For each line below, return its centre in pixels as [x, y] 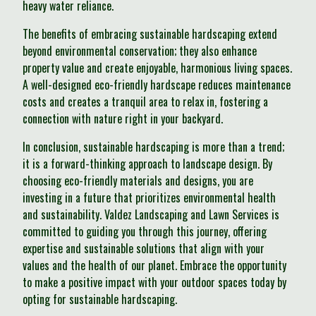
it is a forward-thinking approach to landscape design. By [147, 164]
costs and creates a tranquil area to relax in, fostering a [145, 102]
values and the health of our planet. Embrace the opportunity [154, 266]
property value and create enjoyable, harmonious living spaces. [157, 68]
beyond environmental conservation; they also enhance [140, 51]
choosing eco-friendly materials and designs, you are [138, 181]
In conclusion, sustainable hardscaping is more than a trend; [153, 147]
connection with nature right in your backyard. [123, 119]
